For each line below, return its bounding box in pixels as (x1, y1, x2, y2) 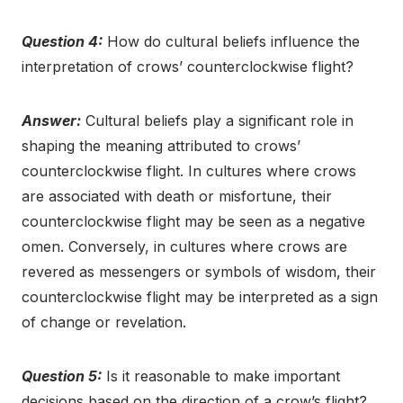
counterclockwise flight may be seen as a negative (22, 212, 365, 231)
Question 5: (22, 367, 102, 386)
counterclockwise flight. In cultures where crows (22, 162, 356, 181)
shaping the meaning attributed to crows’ (22, 137, 300, 156)
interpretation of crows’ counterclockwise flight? (22, 58, 354, 76)
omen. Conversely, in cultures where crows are (22, 237, 347, 256)
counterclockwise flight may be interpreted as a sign (22, 288, 378, 307)
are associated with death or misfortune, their (22, 187, 332, 206)
